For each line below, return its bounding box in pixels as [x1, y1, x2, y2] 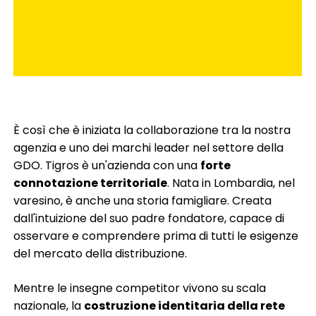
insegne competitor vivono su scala [70, 280, 267, 297]
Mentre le [13, 280, 71, 297]
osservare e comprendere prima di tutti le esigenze [13, 228, 299, 245]
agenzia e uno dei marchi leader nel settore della [13, 140, 284, 157]
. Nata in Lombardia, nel [167, 175, 296, 192]
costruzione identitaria [84, 298, 228, 315]
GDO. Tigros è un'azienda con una [13, 157, 201, 174]
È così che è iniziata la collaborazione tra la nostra [13, 122, 291, 139]
